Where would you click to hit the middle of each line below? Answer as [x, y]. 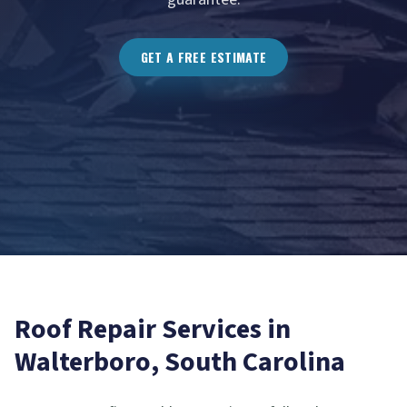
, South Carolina [248, 362]
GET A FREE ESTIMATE [203, 57]
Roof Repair [85, 329]
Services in [223, 329]
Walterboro [83, 362]
